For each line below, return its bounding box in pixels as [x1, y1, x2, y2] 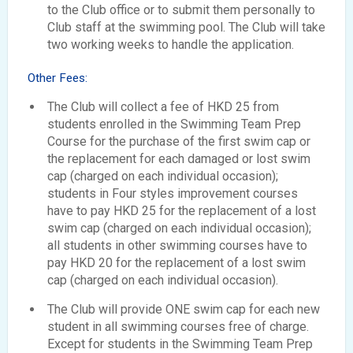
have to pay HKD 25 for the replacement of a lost [47, 203, 316, 218]
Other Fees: [28, 70, 87, 85]
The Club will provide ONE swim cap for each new [47, 301, 320, 317]
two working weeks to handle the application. [47, 36, 294, 52]
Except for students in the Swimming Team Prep [47, 336, 313, 351]
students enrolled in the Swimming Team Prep [47, 116, 301, 132]
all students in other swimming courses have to [47, 237, 307, 253]
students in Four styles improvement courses [47, 185, 298, 201]
